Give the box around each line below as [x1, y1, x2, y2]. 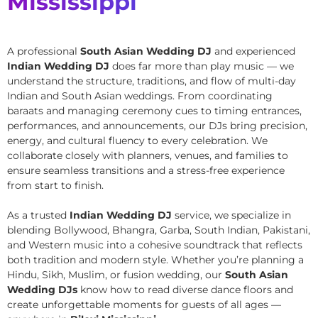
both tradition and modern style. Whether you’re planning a [7, 253, 304, 266]
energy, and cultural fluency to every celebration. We [7, 133, 268, 147]
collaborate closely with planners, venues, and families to [7, 148, 288, 162]
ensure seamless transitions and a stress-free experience [7, 163, 285, 177]
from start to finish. [7, 178, 104, 192]
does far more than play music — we [109, 59, 294, 72]
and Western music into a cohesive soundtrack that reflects [7, 238, 302, 251]
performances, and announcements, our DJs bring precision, [7, 119, 307, 132]
